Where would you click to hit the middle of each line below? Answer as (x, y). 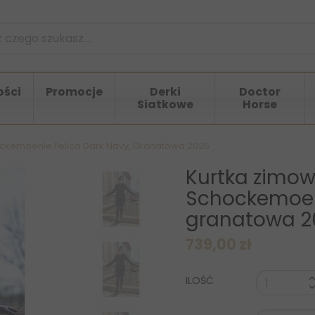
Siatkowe (165, 105)
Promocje (74, 92)
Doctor (260, 92)
